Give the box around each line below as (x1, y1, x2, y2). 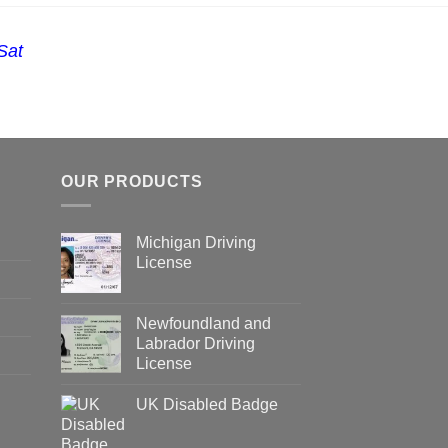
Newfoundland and (136, 315, 271, 333)
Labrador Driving (136, 335, 255, 353)
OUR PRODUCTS (61, 172, 203, 190)
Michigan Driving (136, 234, 256, 252)
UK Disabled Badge (136, 396, 278, 414)
